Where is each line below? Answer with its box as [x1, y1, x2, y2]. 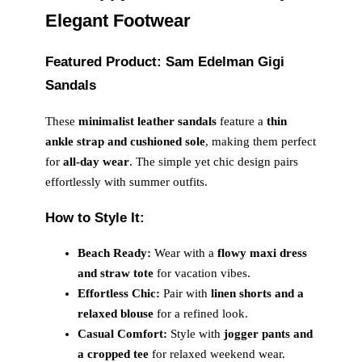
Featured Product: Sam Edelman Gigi [45, 53, 284, 70]
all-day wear [63, 154, 129, 168]
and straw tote [78, 267, 154, 280]
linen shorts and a [211, 287, 304, 301]
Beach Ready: [78, 246, 151, 260]
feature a [217, 114, 267, 128]
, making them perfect [205, 134, 316, 148]
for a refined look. [154, 307, 248, 321]
